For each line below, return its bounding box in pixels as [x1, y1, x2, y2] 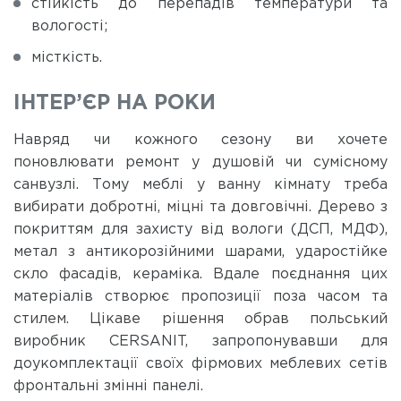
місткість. [31, 50, 102, 64]
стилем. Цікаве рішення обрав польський [13, 311, 388, 326]
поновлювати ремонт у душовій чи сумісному [13, 155, 388, 169]
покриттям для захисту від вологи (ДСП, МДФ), [13, 222, 388, 236]
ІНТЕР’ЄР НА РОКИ [13, 93, 216, 113]
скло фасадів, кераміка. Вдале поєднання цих [13, 267, 388, 281]
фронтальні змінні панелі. [13, 379, 203, 393]
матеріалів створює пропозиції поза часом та [13, 289, 388, 303]
